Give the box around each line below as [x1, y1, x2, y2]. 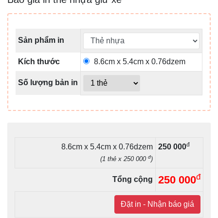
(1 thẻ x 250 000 [100, 155, 148, 163]
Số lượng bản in [18, 78, 78, 87]
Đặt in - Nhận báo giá [121, 200, 194, 208]
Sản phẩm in [18, 36, 64, 44]
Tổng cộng [112, 175, 153, 183]
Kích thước [18, 57, 60, 66]
